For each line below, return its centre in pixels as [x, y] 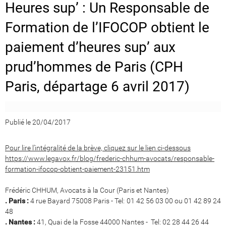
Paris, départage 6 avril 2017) [97, 86]
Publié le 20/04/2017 [38, 122]
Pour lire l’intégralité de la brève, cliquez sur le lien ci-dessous [98, 148]
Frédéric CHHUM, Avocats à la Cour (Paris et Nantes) [87, 190]
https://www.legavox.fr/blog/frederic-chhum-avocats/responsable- [110, 158]
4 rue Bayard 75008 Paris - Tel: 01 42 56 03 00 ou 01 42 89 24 [125, 201]
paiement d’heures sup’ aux [90, 47]
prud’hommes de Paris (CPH [94, 67]
